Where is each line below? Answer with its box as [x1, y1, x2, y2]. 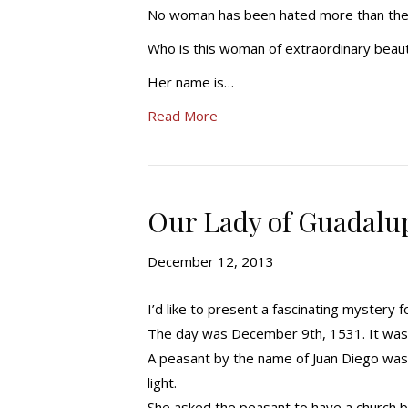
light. [148, 373, 177, 392]
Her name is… [148, 73, 234, 91]
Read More [148, 107, 218, 125]
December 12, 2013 [148, 252, 274, 270]
